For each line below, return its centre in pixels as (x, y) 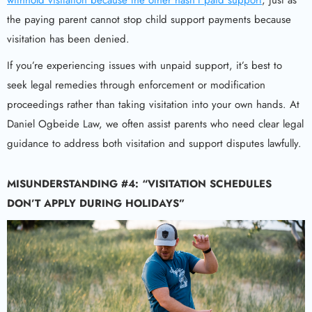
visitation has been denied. (68, 39)
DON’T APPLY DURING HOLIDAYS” (96, 203)
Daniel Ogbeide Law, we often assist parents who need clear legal (155, 124)
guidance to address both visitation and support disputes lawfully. (154, 143)
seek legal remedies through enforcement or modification (136, 85)
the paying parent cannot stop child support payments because (149, 19)
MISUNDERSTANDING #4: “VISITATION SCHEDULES (139, 184)
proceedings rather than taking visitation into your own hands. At (153, 104)
